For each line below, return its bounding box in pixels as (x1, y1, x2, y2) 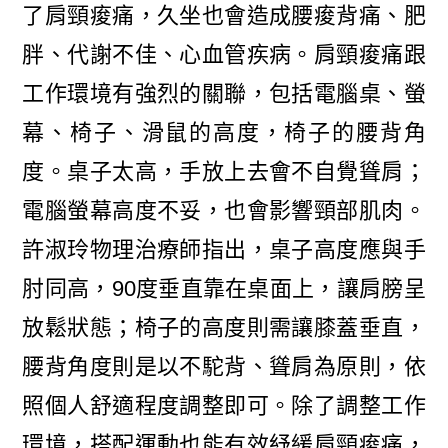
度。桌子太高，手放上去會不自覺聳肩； (22, 159, 426, 185)
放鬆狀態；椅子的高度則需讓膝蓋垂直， (22, 315, 426, 341)
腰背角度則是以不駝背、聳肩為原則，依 (22, 354, 426, 380)
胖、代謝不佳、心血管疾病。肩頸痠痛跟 (22, 42, 426, 68)
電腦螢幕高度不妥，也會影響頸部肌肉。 (22, 198, 426, 224)
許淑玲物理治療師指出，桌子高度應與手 (22, 237, 426, 263)
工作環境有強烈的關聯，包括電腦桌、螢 (22, 81, 426, 107)
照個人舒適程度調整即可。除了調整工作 (22, 393, 426, 419)
